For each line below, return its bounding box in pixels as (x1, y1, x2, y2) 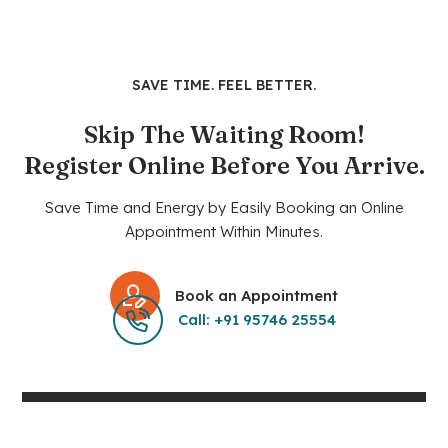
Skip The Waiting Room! (83, 120, 365, 150)
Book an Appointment (175, 286, 338, 306)
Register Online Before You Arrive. (23, 151, 425, 181)
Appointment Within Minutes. (125, 222, 323, 242)
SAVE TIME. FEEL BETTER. (132, 76, 316, 95)
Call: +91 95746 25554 (177, 310, 336, 330)
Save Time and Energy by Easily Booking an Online (44, 198, 404, 218)
